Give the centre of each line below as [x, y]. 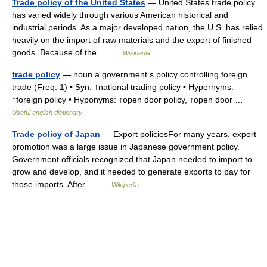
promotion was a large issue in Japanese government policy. [126, 147]
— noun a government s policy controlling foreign [154, 74]
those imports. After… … [62, 184]
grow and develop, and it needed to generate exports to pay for [131, 172]
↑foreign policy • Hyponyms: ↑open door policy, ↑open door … [130, 100]
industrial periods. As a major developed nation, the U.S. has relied [137, 27]
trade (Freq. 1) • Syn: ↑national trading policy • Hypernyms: [123, 87]
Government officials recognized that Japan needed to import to [132, 159]
